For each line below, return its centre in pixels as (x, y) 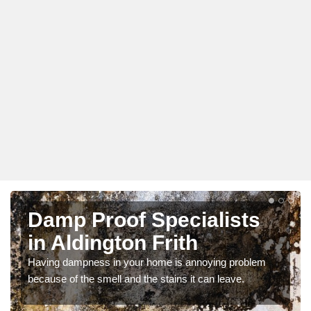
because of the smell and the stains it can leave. (136, 278)
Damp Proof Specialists (144, 219)
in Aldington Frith (113, 242)
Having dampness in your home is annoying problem (147, 262)
